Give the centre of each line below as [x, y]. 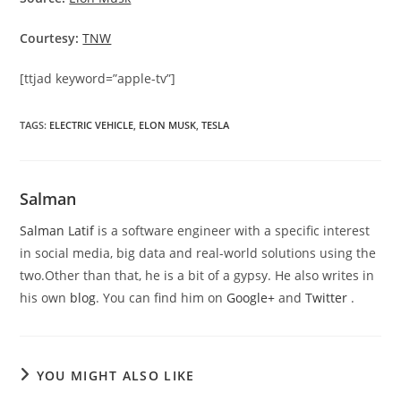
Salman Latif [57, 230]
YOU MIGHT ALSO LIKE [115, 375]
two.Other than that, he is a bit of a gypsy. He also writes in [197, 275]
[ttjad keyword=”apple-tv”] [98, 78]
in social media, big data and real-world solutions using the [198, 252]
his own [45, 297]
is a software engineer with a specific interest [232, 230]
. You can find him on [162, 297]
